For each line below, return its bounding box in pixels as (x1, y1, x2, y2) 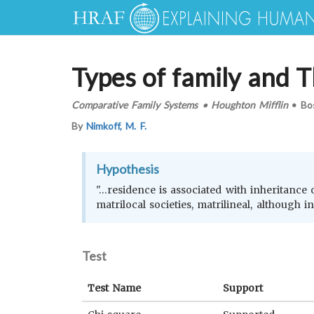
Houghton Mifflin (210, 98, 289, 111)
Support (223, 282, 263, 294)
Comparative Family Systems (71, 98, 198, 111)
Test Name (88, 282, 142, 294)
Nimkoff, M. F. (86, 120, 146, 132)
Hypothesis (96, 161, 159, 177)
